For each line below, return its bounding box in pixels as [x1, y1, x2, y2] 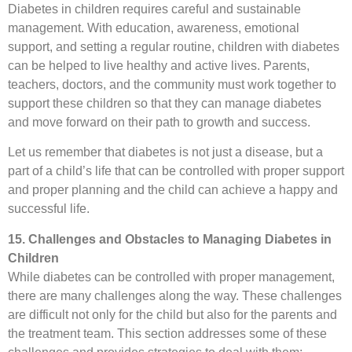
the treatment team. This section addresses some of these [8, 326, 327, 340]
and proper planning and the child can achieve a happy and [8, 183, 338, 197]
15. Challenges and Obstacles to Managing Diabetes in [8, 232, 332, 246]
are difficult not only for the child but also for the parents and [8, 307, 337, 321]
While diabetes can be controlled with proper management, [8, 269, 335, 284]
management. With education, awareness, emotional [8, 20, 299, 35]
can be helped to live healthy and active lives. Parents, [8, 58, 310, 72]
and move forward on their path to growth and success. [8, 115, 310, 129]
